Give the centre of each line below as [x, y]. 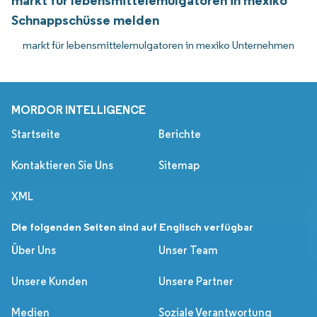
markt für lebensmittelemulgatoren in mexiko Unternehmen [158, 45]
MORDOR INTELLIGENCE [79, 110]
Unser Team [188, 250]
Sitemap [179, 166]
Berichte [180, 134]
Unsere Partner [196, 282]
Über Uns [34, 250]
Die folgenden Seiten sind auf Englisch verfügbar [132, 227]
